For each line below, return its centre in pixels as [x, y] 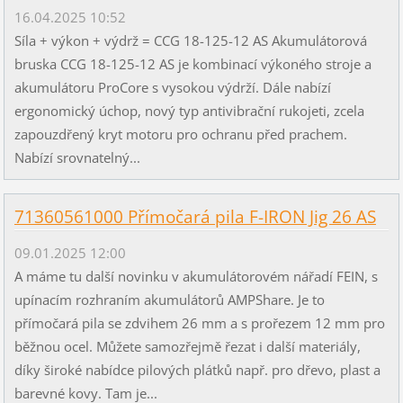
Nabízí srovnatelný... [77, 158]
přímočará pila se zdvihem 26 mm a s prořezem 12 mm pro [199, 322]
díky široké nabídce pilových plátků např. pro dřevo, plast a [197, 369]
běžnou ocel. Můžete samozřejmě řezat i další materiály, [187, 346]
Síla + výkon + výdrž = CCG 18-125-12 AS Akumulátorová [190, 41]
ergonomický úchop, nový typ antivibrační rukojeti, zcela [189, 111]
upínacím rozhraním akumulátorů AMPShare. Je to [169, 299]
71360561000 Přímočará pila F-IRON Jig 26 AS [195, 216]
